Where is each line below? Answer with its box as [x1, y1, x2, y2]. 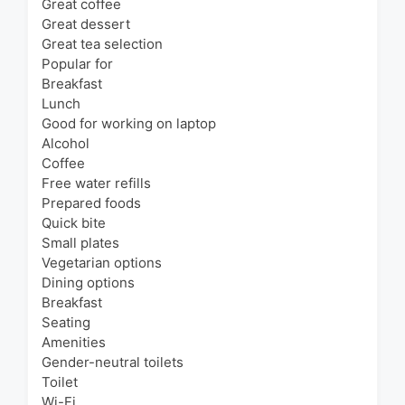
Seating [42, 313, 90, 331]
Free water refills [42, 174, 151, 192]
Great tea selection [42, 34, 163, 52]
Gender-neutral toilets [42, 353, 184, 371]
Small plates [42, 233, 119, 251]
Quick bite [42, 213, 106, 231]
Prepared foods [42, 193, 141, 212]
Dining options [42, 273, 135, 291]
